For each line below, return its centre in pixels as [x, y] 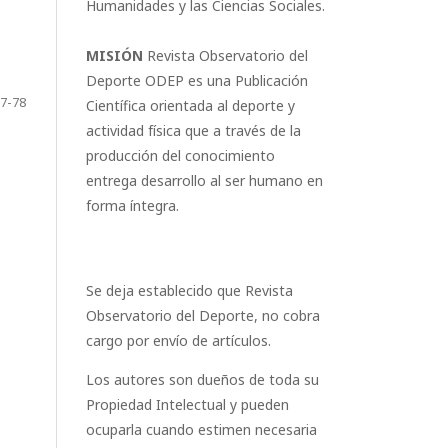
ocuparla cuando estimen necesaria [201, 429]
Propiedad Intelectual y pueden [187, 404]
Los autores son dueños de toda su [202, 379]
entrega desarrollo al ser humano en [204, 180]
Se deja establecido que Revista [189, 290]
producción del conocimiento [180, 155]
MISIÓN [114, 55]
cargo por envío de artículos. [178, 340]
